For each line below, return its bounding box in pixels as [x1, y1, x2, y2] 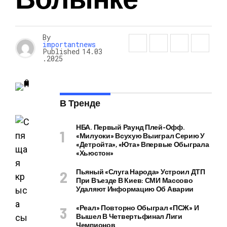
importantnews [43, 40, 96, 49]
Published [43, 47, 80, 56]
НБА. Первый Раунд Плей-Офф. [76, 123, 185, 131]
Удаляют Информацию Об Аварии [76, 184, 194, 193]
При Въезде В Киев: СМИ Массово [76, 176, 193, 184]
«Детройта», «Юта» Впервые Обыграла [76, 140, 209, 148]
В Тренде [60, 97, 100, 108]
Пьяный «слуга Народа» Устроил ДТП [76, 167, 205, 176]
